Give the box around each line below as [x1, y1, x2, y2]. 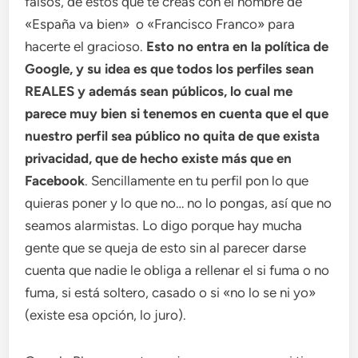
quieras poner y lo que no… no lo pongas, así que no [25, 194, 332, 211]
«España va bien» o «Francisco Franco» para [25, 15, 296, 32]
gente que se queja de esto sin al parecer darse [25, 239, 307, 256]
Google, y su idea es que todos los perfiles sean [25, 60, 315, 77]
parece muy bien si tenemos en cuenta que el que [25, 105, 329, 121]
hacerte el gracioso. [25, 38, 147, 54]
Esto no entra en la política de [146, 38, 329, 54]
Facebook [25, 172, 86, 189]
